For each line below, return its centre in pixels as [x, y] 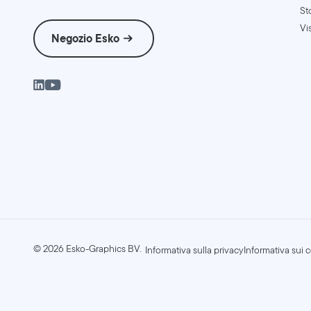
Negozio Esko [85, 38]
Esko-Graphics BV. [103, 249]
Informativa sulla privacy [194, 250]
